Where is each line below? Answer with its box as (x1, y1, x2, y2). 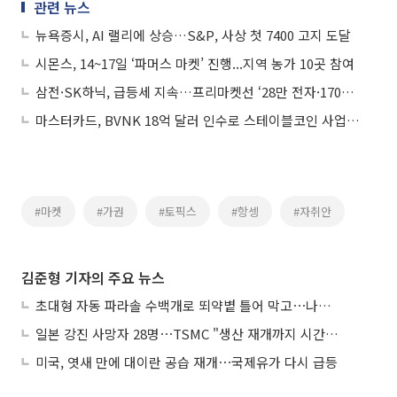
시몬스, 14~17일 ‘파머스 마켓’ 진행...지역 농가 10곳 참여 (35, 54, 354, 74)
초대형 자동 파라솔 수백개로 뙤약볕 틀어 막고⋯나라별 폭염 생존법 (318, 296, 331, 315)
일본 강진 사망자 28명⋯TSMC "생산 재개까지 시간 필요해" (325, 324, 339, 344)
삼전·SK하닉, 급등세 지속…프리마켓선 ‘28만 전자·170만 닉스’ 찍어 (341, 82, 354, 102)
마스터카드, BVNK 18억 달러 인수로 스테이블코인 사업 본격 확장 (346, 111, 360, 130)
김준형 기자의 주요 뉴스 (21, 267, 165, 289)
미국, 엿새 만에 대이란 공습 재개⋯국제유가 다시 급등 (35, 353, 338, 372)
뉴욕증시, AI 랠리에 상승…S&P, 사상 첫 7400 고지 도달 (35, 26, 351, 45)
